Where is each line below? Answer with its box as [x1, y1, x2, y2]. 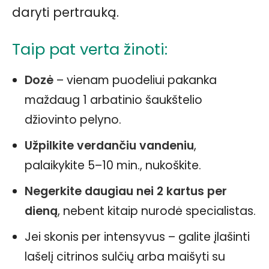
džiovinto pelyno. [25, 112, 121, 128]
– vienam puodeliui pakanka [53, 72, 217, 89]
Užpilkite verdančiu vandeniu [25, 138, 194, 154]
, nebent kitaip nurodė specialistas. [58, 203, 256, 220]
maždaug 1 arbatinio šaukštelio [25, 92, 202, 109]
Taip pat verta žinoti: [12, 38, 168, 61]
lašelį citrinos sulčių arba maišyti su [25, 249, 225, 265]
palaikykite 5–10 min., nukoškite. [25, 157, 201, 174]
